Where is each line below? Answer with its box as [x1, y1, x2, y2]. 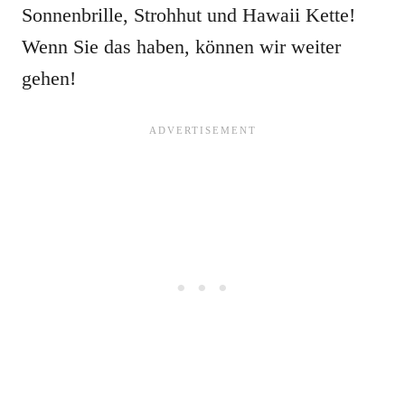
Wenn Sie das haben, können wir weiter [22, 35, 341, 59]
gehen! [22, 67, 76, 90]
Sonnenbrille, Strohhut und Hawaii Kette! [22, 4, 355, 27]
